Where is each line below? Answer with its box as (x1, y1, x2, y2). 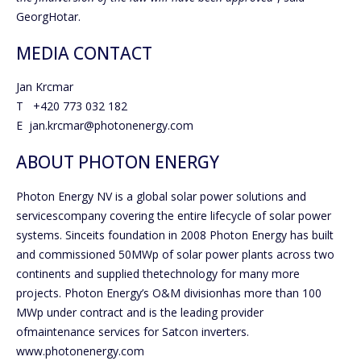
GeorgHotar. (16, 8, 81, 24)
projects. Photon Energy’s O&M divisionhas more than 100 (16, 284, 322, 301)
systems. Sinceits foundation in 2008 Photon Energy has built (16, 226, 334, 243)
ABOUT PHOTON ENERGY (16, 151, 219, 174)
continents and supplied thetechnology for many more (16, 265, 300, 281)
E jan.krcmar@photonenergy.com (16, 118, 197, 134)
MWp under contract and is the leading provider (16, 304, 263, 320)
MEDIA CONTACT (16, 41, 152, 64)
